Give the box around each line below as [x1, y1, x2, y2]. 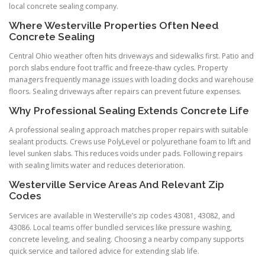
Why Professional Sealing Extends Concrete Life [9, 105, 249, 117]
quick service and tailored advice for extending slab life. [9, 245, 199, 256]
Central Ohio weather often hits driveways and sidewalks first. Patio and [9, 51, 254, 62]
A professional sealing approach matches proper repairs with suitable [9, 125, 248, 135]
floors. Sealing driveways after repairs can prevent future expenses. [9, 86, 241, 97]
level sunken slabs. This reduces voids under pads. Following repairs [9, 148, 243, 159]
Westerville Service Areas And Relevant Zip [9, 179, 224, 191]
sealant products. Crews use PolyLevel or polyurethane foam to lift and [9, 137, 251, 147]
